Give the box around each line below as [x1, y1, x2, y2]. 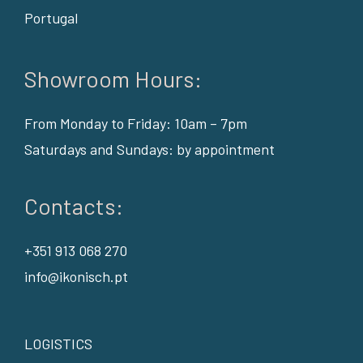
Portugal [23, 9, 78, 28]
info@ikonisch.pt [23, 267, 128, 286]
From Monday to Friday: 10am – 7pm [23, 114, 247, 133]
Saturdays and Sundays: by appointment [23, 140, 275, 159]
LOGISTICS [23, 335, 92, 353]
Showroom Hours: [23, 65, 202, 93]
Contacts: [23, 192, 123, 220]
